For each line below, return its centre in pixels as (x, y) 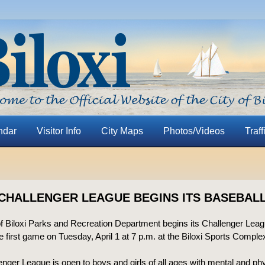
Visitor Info (59, 131)
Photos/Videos (194, 131)
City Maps (122, 131)
